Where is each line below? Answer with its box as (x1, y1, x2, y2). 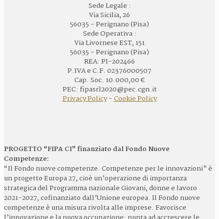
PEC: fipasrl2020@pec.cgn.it (62, 84, 157, 95)
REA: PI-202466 (84, 56, 135, 67)
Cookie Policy (113, 93, 157, 104)
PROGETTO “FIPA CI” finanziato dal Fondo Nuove (4, 143, 170, 154)
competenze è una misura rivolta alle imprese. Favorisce (4, 202, 186, 213)
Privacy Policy (62, 93, 107, 104)
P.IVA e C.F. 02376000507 (67, 65, 152, 76)
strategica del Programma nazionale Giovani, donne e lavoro (4, 182, 197, 194)
